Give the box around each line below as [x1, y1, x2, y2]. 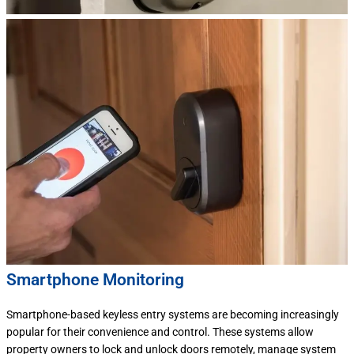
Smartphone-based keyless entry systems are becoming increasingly [6, 308, 339, 322]
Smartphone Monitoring [6, 270, 184, 290]
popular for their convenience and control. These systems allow [6, 326, 314, 339]
